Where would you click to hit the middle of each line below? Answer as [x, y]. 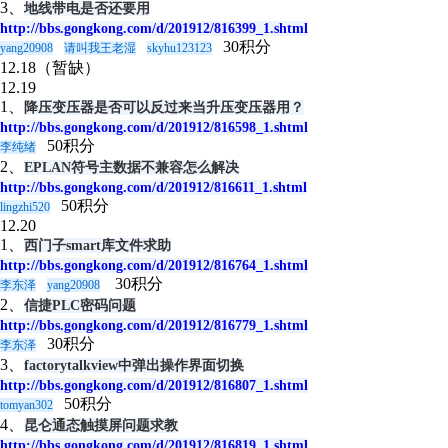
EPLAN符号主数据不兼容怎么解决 [131, 167]
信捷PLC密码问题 [80, 305]
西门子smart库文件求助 [97, 245]
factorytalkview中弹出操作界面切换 [134, 365]
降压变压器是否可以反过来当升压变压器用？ [164, 107]
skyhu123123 [179, 48]
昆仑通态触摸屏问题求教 [101, 425]
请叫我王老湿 [100, 48]
